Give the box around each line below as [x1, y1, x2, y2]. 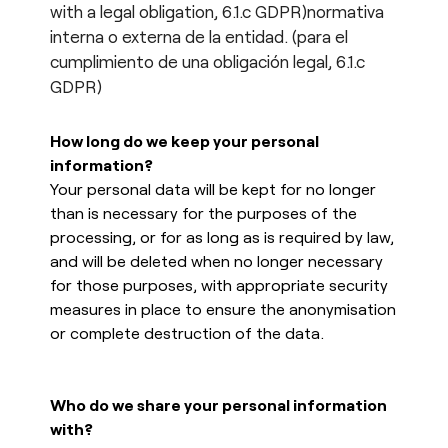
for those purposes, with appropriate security [50, 274, 388, 294]
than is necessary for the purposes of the [50, 202, 357, 222]
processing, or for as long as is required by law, [50, 226, 394, 246]
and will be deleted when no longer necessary [50, 250, 383, 270]
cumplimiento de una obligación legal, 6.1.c [50, 50, 365, 71]
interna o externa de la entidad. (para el [50, 25, 348, 46]
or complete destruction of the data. [50, 322, 324, 342]
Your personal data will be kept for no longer [50, 178, 376, 198]
